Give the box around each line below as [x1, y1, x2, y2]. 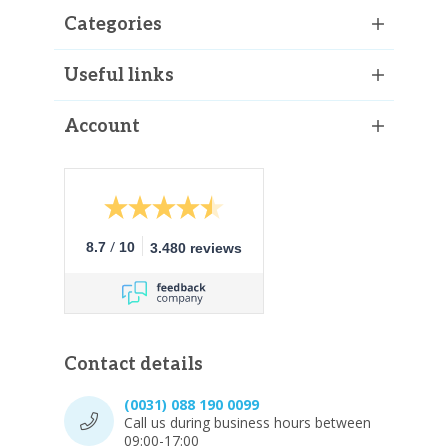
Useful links [64, 64, 174, 86]
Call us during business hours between [124, 412, 371, 432]
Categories [64, 13, 162, 35]
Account [64, 115, 140, 137]
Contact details [64, 353, 203, 375]
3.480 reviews [150, 239, 242, 256]
